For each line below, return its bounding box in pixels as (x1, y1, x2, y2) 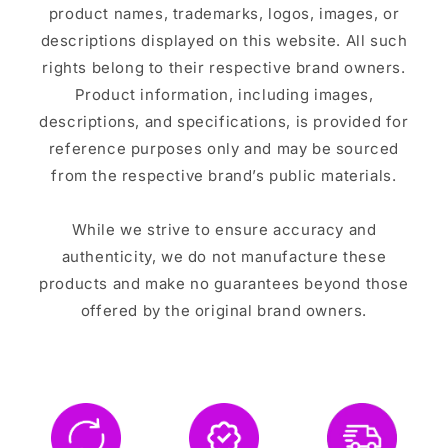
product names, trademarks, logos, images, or (48, 4, 400, 24)
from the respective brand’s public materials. (51, 166, 397, 186)
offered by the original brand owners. (80, 301, 368, 321)
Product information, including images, (74, 85, 374, 105)
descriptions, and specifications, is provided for (39, 112, 409, 132)
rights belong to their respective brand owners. (42, 58, 406, 78)
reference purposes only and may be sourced (48, 139, 400, 159)
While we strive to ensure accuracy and (71, 220, 377, 240)
